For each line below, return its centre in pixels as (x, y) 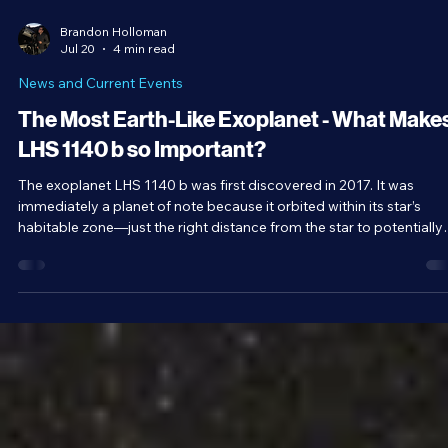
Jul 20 (77, 358)
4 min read (144, 358)
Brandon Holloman (113, 341)
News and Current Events (100, 393)
